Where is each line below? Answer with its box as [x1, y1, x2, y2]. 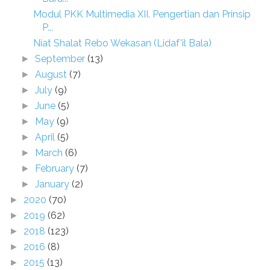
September [35, 53, 88, 64]
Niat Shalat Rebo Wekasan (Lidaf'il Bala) [33, 37, 212, 49]
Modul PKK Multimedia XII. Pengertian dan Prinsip [33, 8, 251, 20]
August [35, 69, 70, 80]
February [35, 163, 77, 174]
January [35, 178, 72, 190]
